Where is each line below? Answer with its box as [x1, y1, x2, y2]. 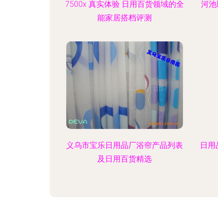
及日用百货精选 [97, 154, 152, 163]
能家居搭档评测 [97, 13, 152, 22]
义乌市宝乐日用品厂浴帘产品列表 [66, 141, 183, 150]
